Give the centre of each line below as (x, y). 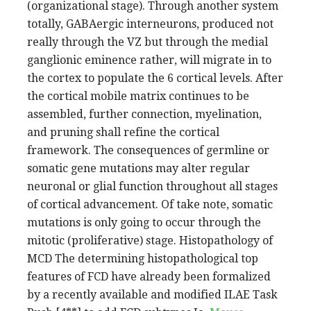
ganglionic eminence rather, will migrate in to (149, 60)
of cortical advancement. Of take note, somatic (150, 204)
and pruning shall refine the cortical (123, 132)
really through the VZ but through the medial (148, 42)
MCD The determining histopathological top (143, 258)
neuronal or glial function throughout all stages (152, 186)
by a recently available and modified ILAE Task (152, 294)
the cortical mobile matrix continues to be (138, 96)
